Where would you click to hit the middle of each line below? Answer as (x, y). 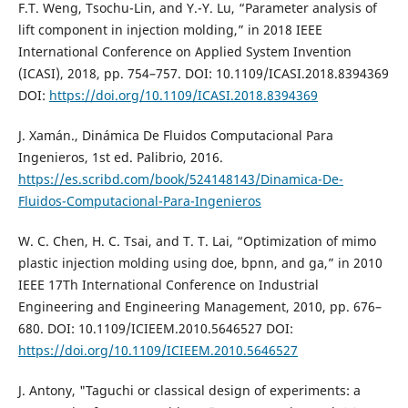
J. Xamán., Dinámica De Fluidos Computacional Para (175, 135)
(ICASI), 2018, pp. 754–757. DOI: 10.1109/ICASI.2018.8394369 (203, 73)
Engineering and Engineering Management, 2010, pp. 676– (199, 306)
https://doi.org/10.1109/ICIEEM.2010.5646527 (158, 350)
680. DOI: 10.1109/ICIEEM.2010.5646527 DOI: (155, 328)
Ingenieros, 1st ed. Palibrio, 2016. (120, 157)
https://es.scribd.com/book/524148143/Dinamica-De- (180, 178)
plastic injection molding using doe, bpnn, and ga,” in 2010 (200, 262)
